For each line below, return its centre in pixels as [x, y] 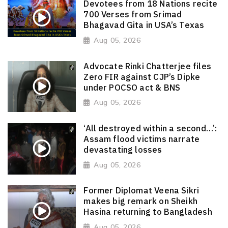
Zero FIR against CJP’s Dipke [142, 77]
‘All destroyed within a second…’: [150, 129]
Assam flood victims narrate [142, 139]
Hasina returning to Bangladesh [148, 212]
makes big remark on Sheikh [141, 201]
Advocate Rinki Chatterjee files [147, 66]
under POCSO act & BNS [132, 87]
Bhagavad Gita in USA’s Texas [144, 25]
